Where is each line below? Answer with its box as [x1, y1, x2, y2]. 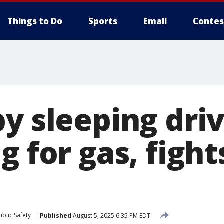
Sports [88, 15, 117, 27]
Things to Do [7, 15, 62, 27]
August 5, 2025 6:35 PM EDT [71, 211, 150, 220]
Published [40, 211, 71, 220]
